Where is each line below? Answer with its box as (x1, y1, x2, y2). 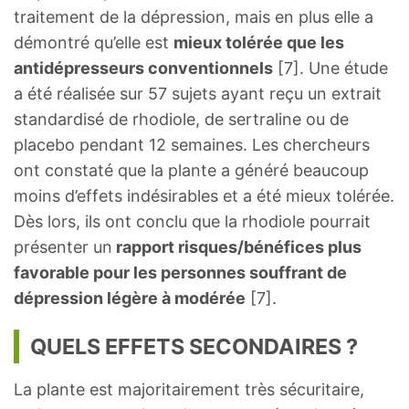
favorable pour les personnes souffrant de (14, 262, 347, 282)
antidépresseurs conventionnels (14, 58, 273, 78)
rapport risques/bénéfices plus (112, 236, 362, 257)
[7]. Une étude (273, 58, 388, 78)
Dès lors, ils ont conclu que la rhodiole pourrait (14, 211, 371, 231)
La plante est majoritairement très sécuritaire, (14, 379, 364, 399)
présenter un (14, 236, 112, 257)
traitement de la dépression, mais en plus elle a (14, 6, 373, 26)
